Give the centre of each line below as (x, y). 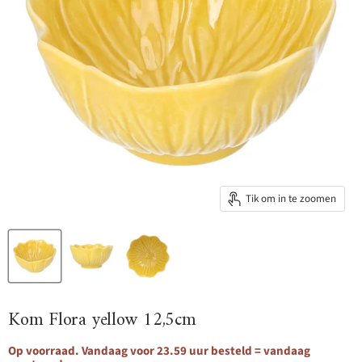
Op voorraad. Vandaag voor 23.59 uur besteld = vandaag (159, 351)
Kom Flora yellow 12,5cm (102, 321)
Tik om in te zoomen (291, 198)
